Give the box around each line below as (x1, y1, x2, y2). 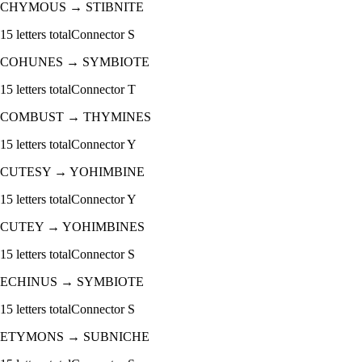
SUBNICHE (83, 330, 149, 344)
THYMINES (83, 110, 151, 124)
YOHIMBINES (62, 220, 145, 234)
